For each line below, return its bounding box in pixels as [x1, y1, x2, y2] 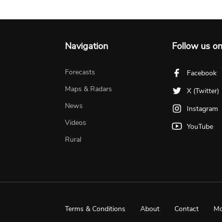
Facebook [186, 68, 217, 78]
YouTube [186, 122, 213, 132]
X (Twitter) [186, 86, 219, 96]
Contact [174, 204, 199, 214]
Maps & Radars [65, 84, 112, 94]
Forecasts [65, 67, 96, 77]
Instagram [186, 104, 218, 114]
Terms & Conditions [65, 204, 126, 214]
